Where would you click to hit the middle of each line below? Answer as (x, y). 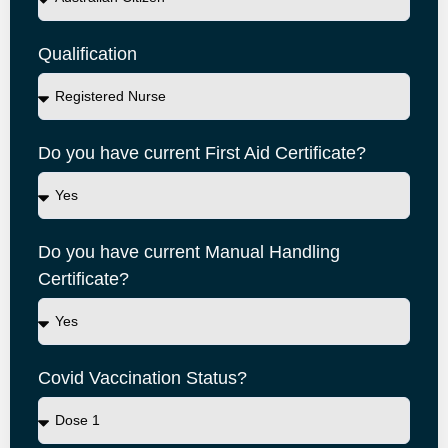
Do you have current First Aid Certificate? (202, 153)
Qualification (87, 54)
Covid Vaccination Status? (142, 378)
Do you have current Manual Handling (189, 252)
